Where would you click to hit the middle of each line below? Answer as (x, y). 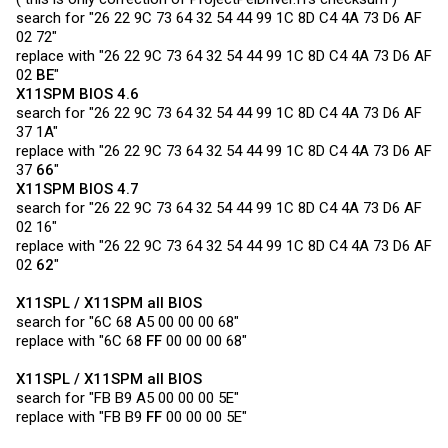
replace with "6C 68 (81, 341)
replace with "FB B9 (81, 417)
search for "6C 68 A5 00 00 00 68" (127, 322)
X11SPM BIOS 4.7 (77, 189)
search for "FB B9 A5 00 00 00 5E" (127, 398)
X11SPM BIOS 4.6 (77, 94)
